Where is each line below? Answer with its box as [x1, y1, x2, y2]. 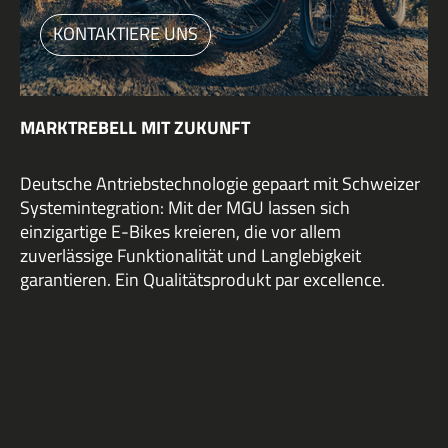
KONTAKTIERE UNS [53, 20, 198, 48]
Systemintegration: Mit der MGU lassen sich [20, 194, 350, 222]
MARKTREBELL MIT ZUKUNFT [20, 114, 250, 142]
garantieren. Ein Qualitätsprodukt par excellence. [20, 266, 385, 294]
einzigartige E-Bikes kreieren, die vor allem [20, 218, 341, 246]
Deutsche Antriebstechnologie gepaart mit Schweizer [20, 170, 420, 198]
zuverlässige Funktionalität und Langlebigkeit [20, 242, 361, 270]
